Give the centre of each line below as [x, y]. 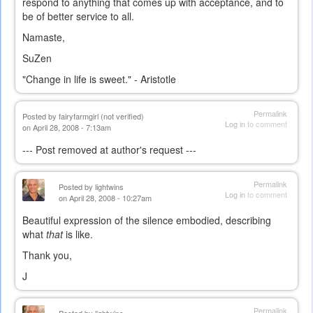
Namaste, [44, 37]
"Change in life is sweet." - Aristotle [99, 79]
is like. [78, 234]
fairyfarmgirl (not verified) [101, 116]
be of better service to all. [78, 16]
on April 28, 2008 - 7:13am [67, 128]
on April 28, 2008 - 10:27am [105, 198]
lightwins [109, 187]
